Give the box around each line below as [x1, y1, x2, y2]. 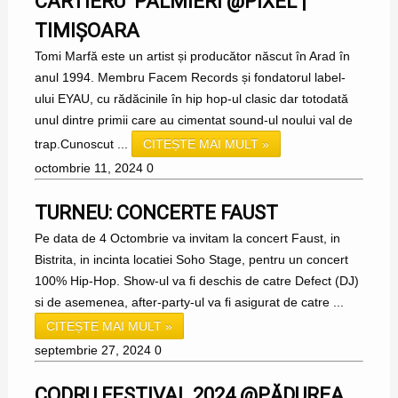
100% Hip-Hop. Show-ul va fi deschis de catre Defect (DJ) [34, 274, 359, 289]
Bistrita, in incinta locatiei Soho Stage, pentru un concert [34, 252, 348, 267]
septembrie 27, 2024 [34, 343, 151, 358]
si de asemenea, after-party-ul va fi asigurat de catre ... [34, 295, 344, 310]
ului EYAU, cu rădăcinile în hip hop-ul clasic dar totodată [34, 92, 348, 107]
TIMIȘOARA [34, 20, 139, 43]
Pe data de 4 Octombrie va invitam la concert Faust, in [34, 231, 340, 246]
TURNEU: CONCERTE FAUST [34, 202, 278, 225]
